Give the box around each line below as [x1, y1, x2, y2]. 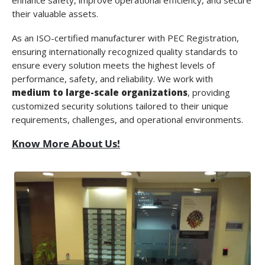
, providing [188, 86, 230, 98]
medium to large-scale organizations [12, 86, 188, 98]
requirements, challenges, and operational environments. [12, 113, 243, 125]
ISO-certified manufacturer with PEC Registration [36, 31, 237, 44]
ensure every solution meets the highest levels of [12, 59, 215, 71]
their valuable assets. [12, 8, 98, 20]
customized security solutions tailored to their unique [12, 99, 228, 112]
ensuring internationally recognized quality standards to [12, 45, 238, 57]
